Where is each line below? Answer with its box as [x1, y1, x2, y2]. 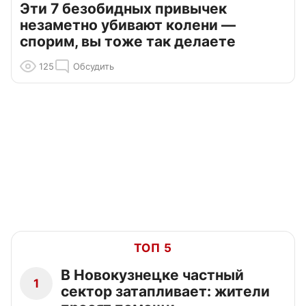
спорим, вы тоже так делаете [20, 33, 236, 51]
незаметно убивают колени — [20, 16, 236, 34]
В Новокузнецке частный [61, 266, 244, 284]
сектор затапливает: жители [61, 283, 270, 301]
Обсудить [73, 61, 114, 72]
